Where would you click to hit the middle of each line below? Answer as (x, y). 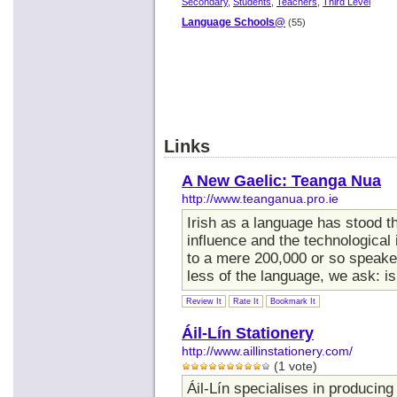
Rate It (246, 301)
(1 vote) (294, 366)
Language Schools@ (234, 22)
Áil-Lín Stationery (248, 332)
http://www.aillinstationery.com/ (267, 351)
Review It (204, 301)
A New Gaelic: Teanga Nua (281, 180)
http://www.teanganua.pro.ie (260, 198)
